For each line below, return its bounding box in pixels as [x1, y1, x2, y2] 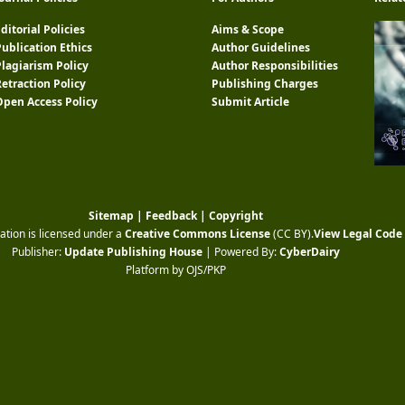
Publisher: [11, 244, 64, 260]
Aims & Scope [212, 22, 284, 38]
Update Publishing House [63, 244, 205, 260]
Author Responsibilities [212, 58, 338, 74]
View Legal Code [314, 226, 402, 242]
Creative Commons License [125, 226, 270, 242]
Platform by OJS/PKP [125, 262, 226, 278]
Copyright [208, 208, 263, 224]
